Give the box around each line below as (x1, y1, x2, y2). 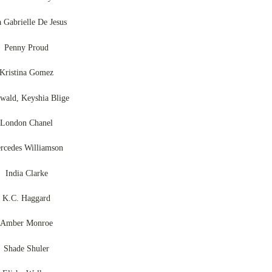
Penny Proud (4, 42, 49, 52)
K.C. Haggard (2, 194, 51, 203)
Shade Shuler (4, 243, 50, 253)
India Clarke (5, 168, 48, 178)
